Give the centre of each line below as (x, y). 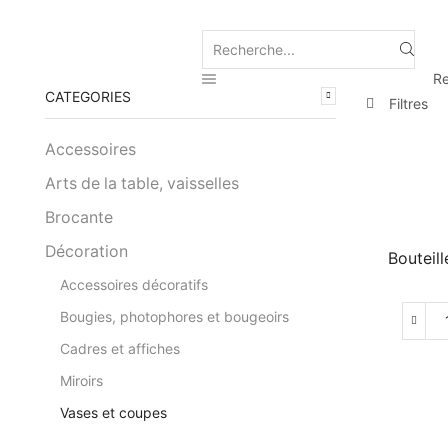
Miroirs (81, 380)
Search (329, 57)
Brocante (79, 217)
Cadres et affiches (120, 348)
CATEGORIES (88, 96)
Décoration (86, 251)
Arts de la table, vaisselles (142, 183)
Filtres (408, 103)
